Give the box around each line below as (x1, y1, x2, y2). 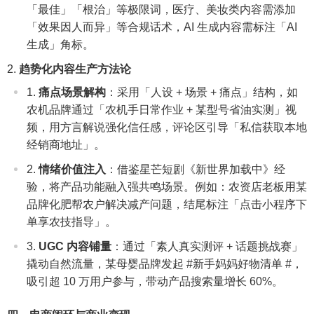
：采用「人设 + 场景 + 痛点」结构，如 (106, 86, 298, 98)
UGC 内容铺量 (39, 240, 111, 252)
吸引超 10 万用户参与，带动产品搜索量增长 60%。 (27, 275, 283, 287)
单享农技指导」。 (27, 215, 116, 228)
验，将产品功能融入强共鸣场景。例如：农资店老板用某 (27, 180, 307, 193)
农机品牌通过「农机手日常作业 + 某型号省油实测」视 (27, 103, 296, 116)
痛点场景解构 (39, 86, 106, 98)
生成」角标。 (27, 38, 94, 50)
